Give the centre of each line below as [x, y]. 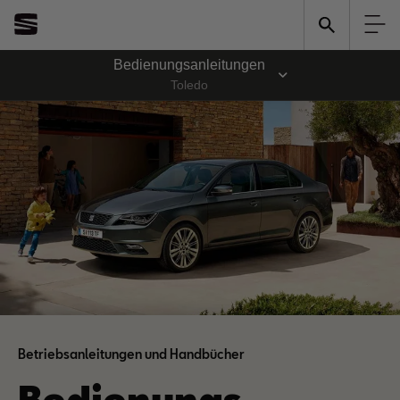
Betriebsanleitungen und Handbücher [131, 354]
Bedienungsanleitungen [189, 64]
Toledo [189, 84]
